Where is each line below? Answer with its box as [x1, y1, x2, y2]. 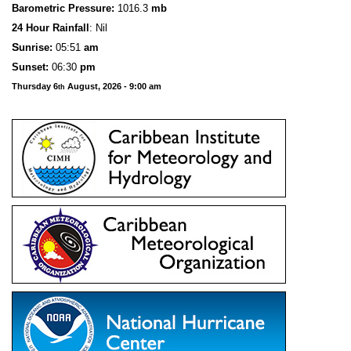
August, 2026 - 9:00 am [65, 81, 161, 91]
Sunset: [12, 61, 49, 73]
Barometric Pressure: [12, 2, 118, 14]
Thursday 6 [12, 81, 58, 91]
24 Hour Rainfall [12, 22, 89, 34]
